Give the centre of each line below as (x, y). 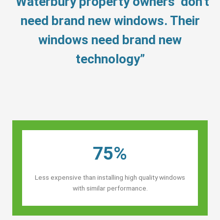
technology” (110, 59)
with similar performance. (110, 188)
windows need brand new (110, 40)
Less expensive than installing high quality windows (110, 177)
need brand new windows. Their (110, 20)
